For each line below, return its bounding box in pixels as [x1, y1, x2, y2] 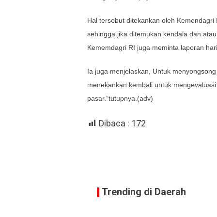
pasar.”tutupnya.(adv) [87, 94, 153, 102]
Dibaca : [99, 117, 129, 130]
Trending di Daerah [102, 185, 186, 199]
